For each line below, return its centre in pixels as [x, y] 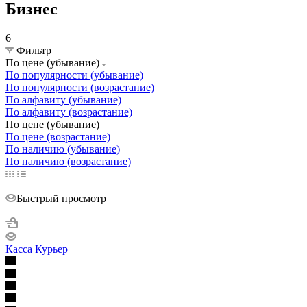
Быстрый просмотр [61, 198]
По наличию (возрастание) [68, 161]
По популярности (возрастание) [80, 87]
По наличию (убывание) [63, 149]
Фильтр [34, 50]
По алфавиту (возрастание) [69, 112]
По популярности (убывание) [74, 75]
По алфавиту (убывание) [63, 99]
